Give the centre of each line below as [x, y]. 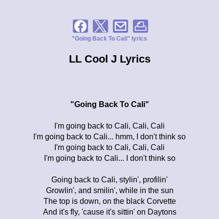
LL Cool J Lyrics [109, 59]
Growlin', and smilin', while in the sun [109, 190]
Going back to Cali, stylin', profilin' [109, 179]
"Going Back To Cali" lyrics [109, 38]
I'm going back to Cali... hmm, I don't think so [109, 136]
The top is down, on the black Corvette [109, 201]
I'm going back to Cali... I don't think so [109, 158]
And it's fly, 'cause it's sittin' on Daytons [109, 212]
